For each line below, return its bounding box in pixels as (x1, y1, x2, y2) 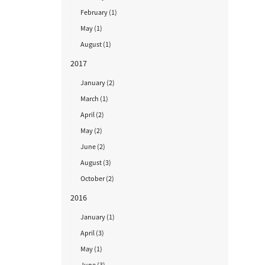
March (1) (80, 94, 108, 103)
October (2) (80, 174, 114, 183)
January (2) (80, 78, 115, 87)
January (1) (80, 212, 115, 221)
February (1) (80, 8, 117, 17)
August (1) (80, 40, 111, 49)
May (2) (80, 126, 102, 135)
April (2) (80, 110, 104, 119)
